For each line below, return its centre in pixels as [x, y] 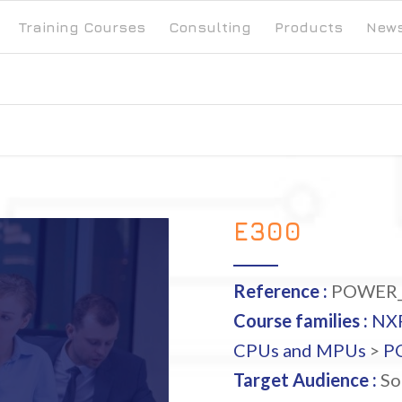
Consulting [210, 27]
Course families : [301, 320]
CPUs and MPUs [300, 350]
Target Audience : [306, 380]
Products [309, 27]
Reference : [281, 291]
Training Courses [82, 27]
